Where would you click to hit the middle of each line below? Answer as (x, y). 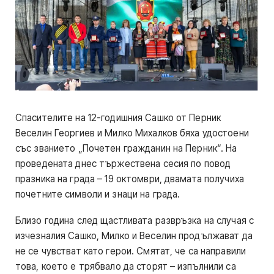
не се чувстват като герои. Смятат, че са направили (131, 251)
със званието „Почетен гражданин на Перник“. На (126, 148)
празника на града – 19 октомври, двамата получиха (130, 179)
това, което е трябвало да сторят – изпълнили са (126, 267)
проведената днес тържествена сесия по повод (123, 164)
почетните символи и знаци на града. (98, 194)
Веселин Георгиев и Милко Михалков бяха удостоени (132, 133)
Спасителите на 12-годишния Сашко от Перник (118, 118)
